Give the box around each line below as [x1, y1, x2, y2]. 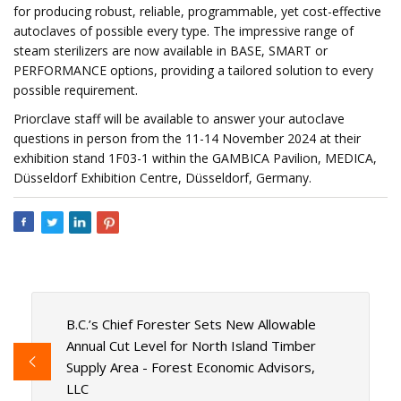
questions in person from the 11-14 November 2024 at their [13, 130, 361, 147]
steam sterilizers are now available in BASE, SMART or [13, 42, 328, 59]
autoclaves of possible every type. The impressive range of [13, 22, 354, 39]
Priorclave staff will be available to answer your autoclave [13, 110, 345, 127]
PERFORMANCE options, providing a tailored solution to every [13, 62, 373, 79]
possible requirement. [13, 81, 138, 98]
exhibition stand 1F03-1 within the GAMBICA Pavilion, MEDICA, [13, 149, 377, 166]
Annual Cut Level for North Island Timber [65, 337, 316, 355]
